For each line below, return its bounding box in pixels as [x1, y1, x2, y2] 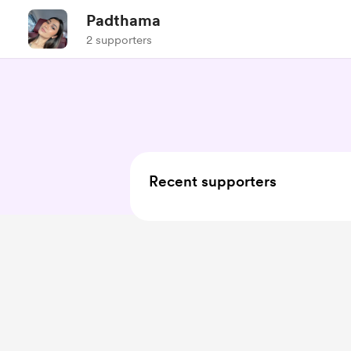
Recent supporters [149, 172, 277, 190]
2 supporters [86, 33, 152, 47]
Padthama [86, 11, 161, 30]
